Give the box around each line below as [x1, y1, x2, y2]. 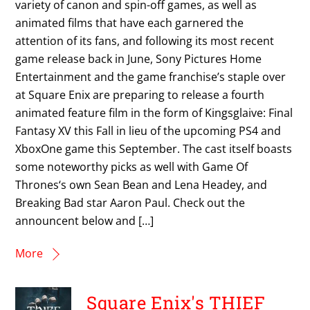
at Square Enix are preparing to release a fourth [15, 86, 265, 102]
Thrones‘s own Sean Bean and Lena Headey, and [15, 176, 268, 192]
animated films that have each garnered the [15, 15, 244, 30]
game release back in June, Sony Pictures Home [15, 51, 262, 66]
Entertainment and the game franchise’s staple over [15, 69, 286, 84]
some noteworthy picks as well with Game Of [15, 158, 248, 174]
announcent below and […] [15, 212, 154, 228]
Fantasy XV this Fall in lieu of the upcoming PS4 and [15, 122, 282, 138]
